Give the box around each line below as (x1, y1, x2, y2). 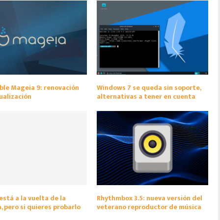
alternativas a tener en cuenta (97, 90, 196, 102)
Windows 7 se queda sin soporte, (97, 82, 201, 93)
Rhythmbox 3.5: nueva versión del (97, 192, 203, 204)
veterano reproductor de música (97, 201, 202, 213)
